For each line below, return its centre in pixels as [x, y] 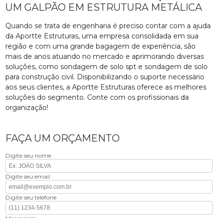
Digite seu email [28, 176]
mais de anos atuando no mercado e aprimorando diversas [105, 56]
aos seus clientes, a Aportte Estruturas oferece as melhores [106, 87]
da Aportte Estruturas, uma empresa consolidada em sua [102, 36]
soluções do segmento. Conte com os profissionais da [97, 97]
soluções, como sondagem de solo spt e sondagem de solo [107, 66]
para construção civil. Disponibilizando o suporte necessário [105, 77]
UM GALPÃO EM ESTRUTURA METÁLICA [104, 7]
